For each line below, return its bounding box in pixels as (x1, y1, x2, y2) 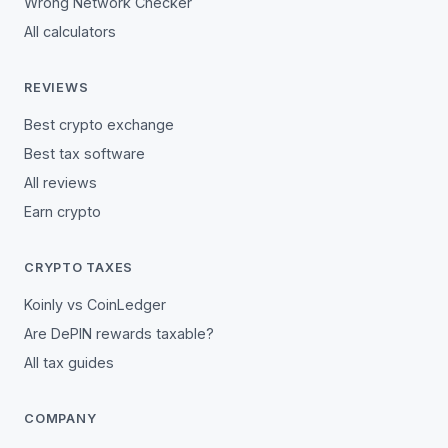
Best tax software (24, 145, 145, 162)
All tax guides (24, 354, 114, 371)
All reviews (24, 174, 97, 191)
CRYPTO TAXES (24, 260, 134, 275)
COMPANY (24, 411, 97, 426)
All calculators (24, 23, 116, 40)
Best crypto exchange (24, 116, 174, 133)
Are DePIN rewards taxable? (24, 325, 214, 342)
